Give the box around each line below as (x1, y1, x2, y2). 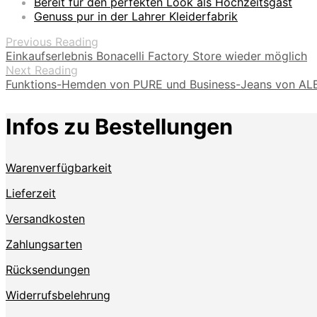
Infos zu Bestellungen (6, 113, 233, 139)
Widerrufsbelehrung (6, 288, 110, 303)
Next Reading (6, 62, 78, 77)
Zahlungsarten (6, 237, 82, 252)
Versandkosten (6, 212, 85, 226)
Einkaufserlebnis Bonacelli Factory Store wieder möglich (6, 48, 307, 63)
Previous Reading (6, 34, 98, 49)
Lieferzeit (6, 186, 56, 201)
